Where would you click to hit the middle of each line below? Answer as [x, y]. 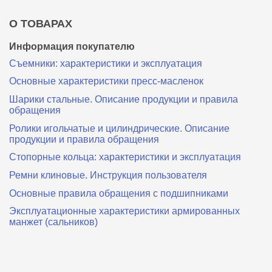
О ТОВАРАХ [41, 23]
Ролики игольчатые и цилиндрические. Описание [119, 128]
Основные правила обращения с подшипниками [119, 193]
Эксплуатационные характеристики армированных [124, 211]
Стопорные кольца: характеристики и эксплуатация [125, 157]
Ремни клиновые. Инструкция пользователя [108, 175]
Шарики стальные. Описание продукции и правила [124, 100]
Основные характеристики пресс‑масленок [106, 81]
